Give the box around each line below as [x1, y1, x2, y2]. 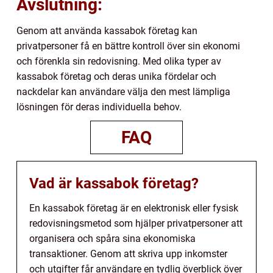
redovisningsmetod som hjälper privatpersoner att [29, 218, 243, 230]
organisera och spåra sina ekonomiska [29, 233, 196, 245]
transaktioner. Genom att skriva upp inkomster [29, 248, 227, 260]
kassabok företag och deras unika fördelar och [16, 71, 216, 83]
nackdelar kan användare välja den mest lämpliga [16, 86, 230, 98]
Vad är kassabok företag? [29, 175, 199, 193]
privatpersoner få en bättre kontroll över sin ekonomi [16, 40, 240, 52]
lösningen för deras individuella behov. [16, 101, 182, 113]
